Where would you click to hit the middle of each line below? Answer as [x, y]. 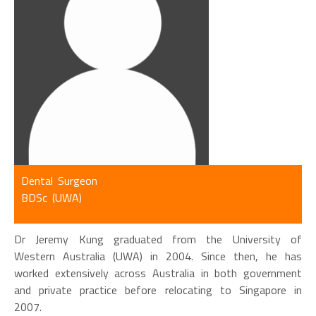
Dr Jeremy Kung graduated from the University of [158, 239]
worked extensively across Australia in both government [158, 273]
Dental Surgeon [59, 181]
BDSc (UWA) [51, 197]
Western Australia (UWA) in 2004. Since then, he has [158, 256]
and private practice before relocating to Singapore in [158, 290]
